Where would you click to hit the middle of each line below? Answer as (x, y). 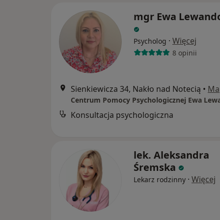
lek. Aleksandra (171, 155)
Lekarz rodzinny (160, 180)
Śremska (155, 167)
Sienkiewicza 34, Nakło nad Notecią (136, 89)
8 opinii (184, 53)
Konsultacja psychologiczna (122, 115)
